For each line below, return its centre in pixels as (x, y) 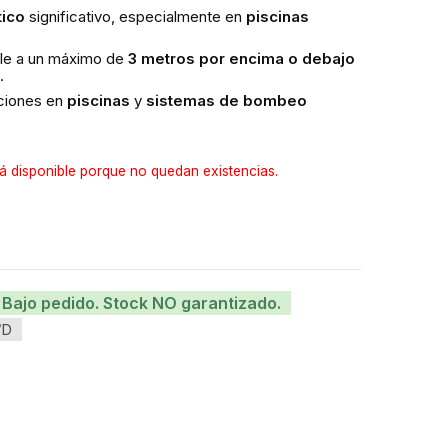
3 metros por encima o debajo (241, 58)
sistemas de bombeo (226, 100)
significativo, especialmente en (135, 16)
